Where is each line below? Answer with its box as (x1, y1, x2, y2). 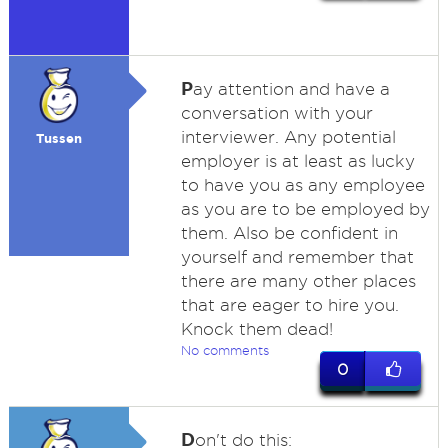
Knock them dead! (180, 320, 333, 338)
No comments (180, 343, 269, 357)
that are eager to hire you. (180, 296, 399, 314)
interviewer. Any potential (180, 128, 396, 146)
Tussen (35, 131, 82, 146)
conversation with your (180, 104, 373, 122)
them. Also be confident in (180, 224, 398, 242)
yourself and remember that (180, 248, 414, 266)
